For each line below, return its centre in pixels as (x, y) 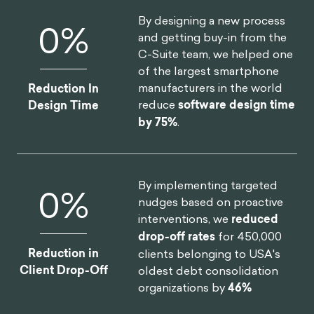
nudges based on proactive (211, 202)
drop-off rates (177, 237)
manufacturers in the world (211, 88)
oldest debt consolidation (209, 271)
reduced (255, 219)
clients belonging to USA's (210, 254)
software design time (237, 105)
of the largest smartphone (209, 71)
